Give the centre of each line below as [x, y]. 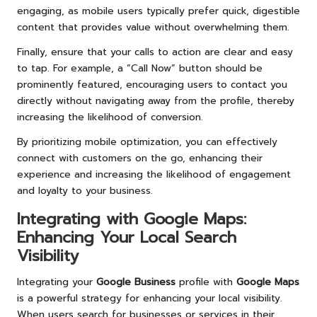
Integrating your [57, 282]
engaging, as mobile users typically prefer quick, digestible [158, 11]
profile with [206, 282]
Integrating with [80, 219]
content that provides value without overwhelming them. [153, 27]
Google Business [136, 282]
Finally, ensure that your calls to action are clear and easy [155, 52]
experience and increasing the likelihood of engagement [154, 174]
